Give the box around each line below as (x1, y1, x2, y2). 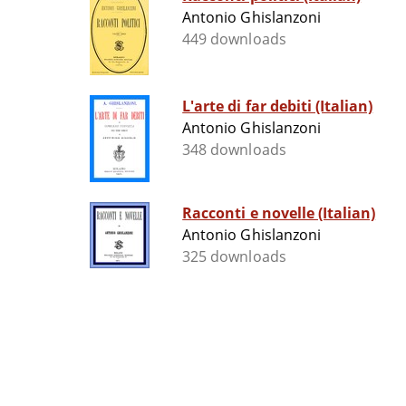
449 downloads (182, 29, 286, 50)
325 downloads (182, 246, 286, 267)
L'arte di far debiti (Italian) (182, 96, 373, 117)
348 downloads (182, 140, 286, 160)
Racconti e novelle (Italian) (182, 203, 376, 224)
